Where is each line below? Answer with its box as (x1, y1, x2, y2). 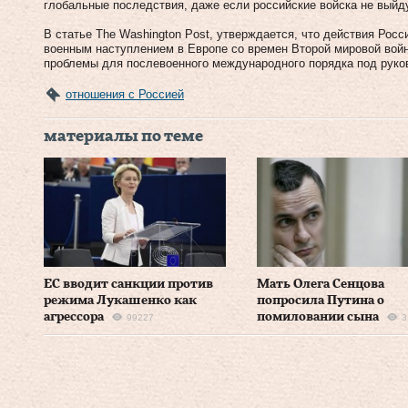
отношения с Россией (66, 87, 184, 101)
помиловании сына (256, 310, 379, 323)
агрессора (44, 310, 104, 323)
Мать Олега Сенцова (256, 277, 384, 291)
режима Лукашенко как (44, 293, 197, 307)
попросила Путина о (256, 293, 384, 307)
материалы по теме (44, 127, 203, 145)
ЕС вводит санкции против (44, 277, 213, 291)
